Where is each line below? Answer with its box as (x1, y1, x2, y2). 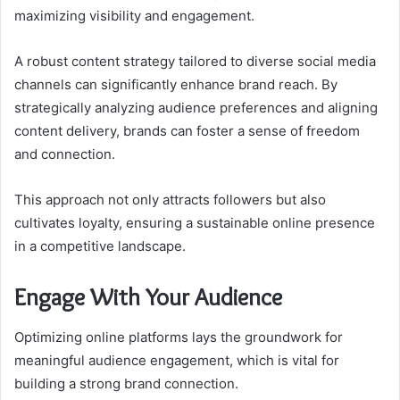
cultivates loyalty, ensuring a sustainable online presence (14, 214, 375, 232)
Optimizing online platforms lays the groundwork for (14, 328, 343, 346)
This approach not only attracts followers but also (14, 191, 326, 209)
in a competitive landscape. (14, 237, 186, 255)
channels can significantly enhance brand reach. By (14, 76, 337, 94)
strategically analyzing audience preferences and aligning (14, 99, 378, 117)
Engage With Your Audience (14, 282, 282, 312)
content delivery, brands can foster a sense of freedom (14, 122, 360, 140)
